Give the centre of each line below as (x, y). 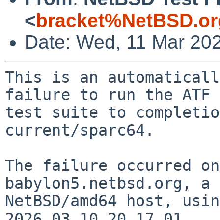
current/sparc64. (80, 130)
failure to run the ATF (108, 95)
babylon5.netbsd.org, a (108, 183)
